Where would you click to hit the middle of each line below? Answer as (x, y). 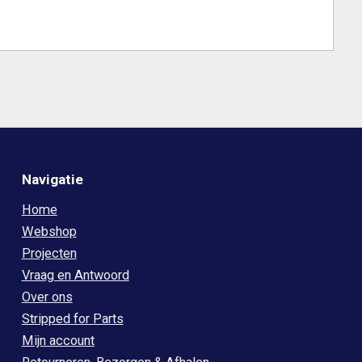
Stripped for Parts (72, 319)
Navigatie (52, 179)
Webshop (49, 232)
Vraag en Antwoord (75, 275)
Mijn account (58, 341)
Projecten (49, 253)
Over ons (47, 297)
